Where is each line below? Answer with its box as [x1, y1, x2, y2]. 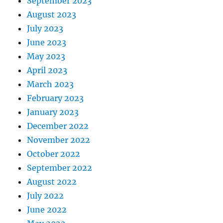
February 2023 [27, 93, 84, 104]
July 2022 [27, 191, 64, 201]
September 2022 [27, 163, 93, 173]
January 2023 [27, 107, 79, 117]
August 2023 [27, 9, 77, 20]
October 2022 [27, 149, 81, 159]
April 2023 [27, 65, 68, 76]
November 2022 [27, 135, 91, 145]
